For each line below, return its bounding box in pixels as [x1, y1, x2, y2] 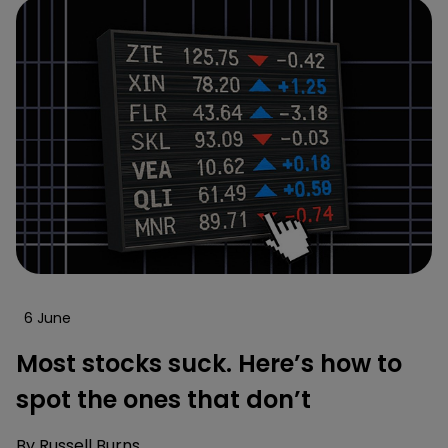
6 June [24, 307, 71, 328]
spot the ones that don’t [16, 382, 311, 416]
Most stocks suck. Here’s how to [16, 346, 402, 380]
